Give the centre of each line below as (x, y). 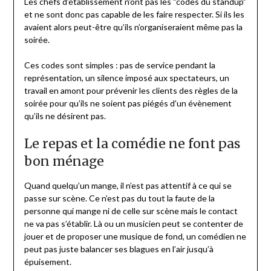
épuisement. (47, 261)
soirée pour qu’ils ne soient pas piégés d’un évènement (128, 103)
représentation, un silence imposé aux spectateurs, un (126, 77)
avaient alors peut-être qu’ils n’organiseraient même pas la (133, 27)
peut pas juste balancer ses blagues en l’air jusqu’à (119, 249)
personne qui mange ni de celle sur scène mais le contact (131, 211)
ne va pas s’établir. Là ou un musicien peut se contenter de (133, 223)
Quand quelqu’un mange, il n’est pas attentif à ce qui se (128, 185)
